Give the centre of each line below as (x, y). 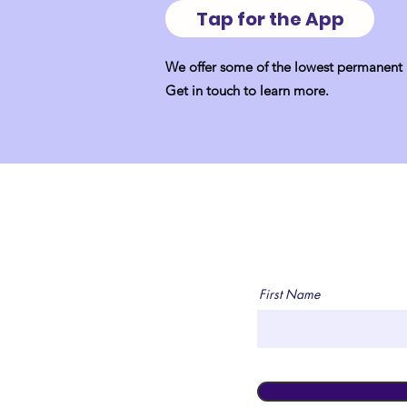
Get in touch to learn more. (247, 90)
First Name (289, 294)
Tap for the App (270, 19)
